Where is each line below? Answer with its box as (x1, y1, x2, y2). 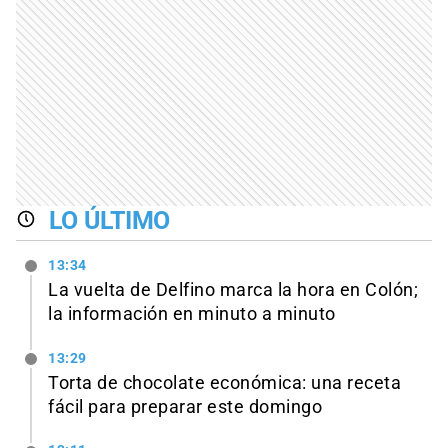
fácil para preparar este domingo (48, 396, 322, 417)
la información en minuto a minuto (48, 303, 336, 324)
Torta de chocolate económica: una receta (48, 372, 401, 393)
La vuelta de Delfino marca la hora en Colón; (48, 279, 418, 300)
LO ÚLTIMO (48, 206, 171, 236)
